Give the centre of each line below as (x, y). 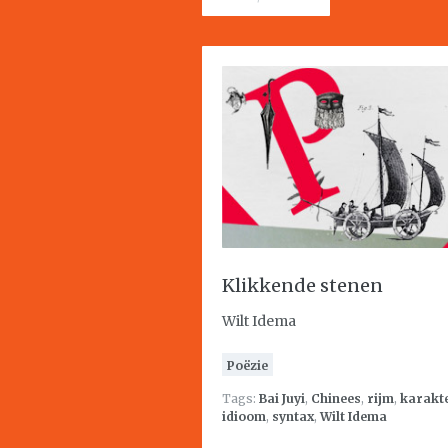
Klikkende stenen (302, 285)
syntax (293, 416)
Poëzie (247, 365)
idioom (244, 416)
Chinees (336, 398)
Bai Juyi (282, 398)
